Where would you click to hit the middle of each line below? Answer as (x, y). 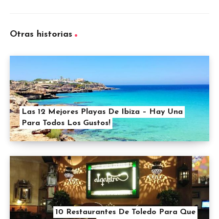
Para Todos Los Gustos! (66, 123)
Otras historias (41, 35)
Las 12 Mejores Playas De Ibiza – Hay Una (102, 112)
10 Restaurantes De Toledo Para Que (125, 212)
